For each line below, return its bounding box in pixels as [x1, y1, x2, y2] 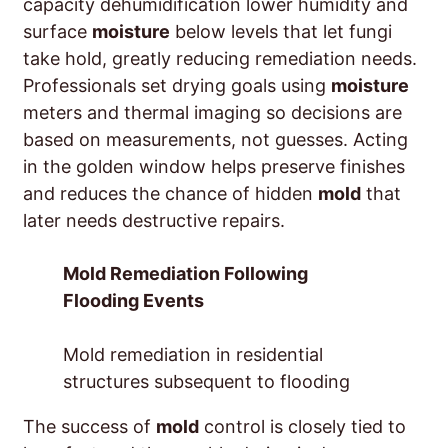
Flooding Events [63, 290, 204, 312]
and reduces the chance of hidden [23, 183, 318, 205]
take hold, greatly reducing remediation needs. [23, 48, 417, 70]
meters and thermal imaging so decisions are [23, 102, 402, 124]
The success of [23, 416, 156, 438]
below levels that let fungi [170, 21, 392, 43]
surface [23, 21, 92, 43]
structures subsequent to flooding [63, 371, 350, 393]
